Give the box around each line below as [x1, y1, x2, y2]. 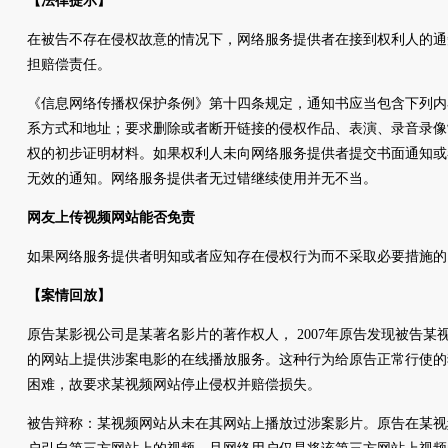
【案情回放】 [27, 288, 111, 303]
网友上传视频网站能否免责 [27, 210, 195, 225]
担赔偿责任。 [27, 57, 111, 72]
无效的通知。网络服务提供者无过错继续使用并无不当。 [27, 171, 377, 186]
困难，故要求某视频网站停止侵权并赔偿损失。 [27, 377, 321, 392]
